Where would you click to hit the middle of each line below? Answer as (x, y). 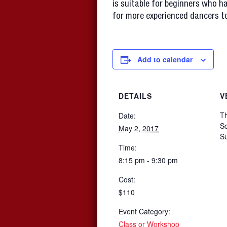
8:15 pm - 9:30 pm (148, 160)
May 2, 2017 (139, 128)
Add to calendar (165, 59)
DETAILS (135, 96)
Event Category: (144, 211)
